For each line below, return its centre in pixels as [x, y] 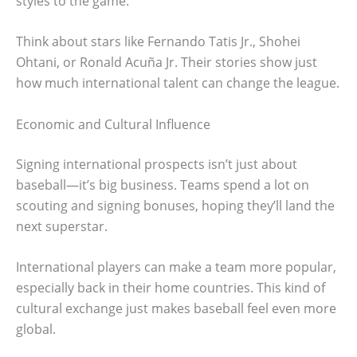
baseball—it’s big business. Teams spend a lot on [163, 184]
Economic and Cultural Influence [113, 124]
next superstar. [62, 226]
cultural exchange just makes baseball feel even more [176, 309]
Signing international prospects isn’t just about [157, 164]
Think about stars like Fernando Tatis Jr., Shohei [158, 42]
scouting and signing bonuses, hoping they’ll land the [175, 205]
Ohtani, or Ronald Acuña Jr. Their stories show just [167, 63]
